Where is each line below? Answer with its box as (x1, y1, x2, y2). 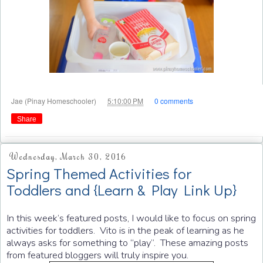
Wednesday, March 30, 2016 (9, 151, 127, 163)
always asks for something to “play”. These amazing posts (6, 236, 248, 250)
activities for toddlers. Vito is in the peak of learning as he (6, 224, 244, 238)
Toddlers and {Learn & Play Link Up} (6, 179, 237, 200)
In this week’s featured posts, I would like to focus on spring (6, 211, 256, 225)
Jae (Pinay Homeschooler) (11, 95, 98, 106)
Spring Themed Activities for (6, 163, 191, 183)
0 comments (154, 95, 193, 106)
